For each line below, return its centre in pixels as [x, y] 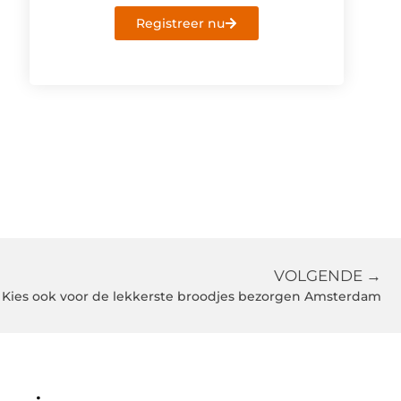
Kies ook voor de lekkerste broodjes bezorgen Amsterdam [192, 297]
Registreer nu [181, 23]
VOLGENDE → [328, 276]
